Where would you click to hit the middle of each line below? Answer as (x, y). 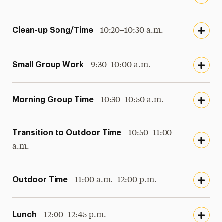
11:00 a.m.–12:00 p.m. (116, 180)
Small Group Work (48, 65)
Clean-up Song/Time (53, 30)
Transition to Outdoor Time (67, 133)
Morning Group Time (53, 99)
